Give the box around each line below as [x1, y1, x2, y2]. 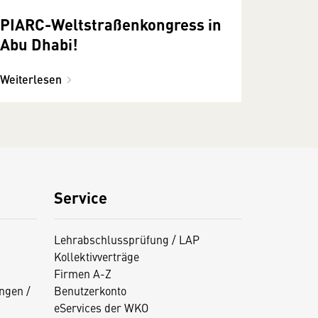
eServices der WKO [53, 299, 148, 315]
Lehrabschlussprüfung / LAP [53, 231, 199, 247]
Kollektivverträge [53, 248, 139, 264]
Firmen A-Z [53, 265, 111, 281]
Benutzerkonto [53, 282, 126, 298]
